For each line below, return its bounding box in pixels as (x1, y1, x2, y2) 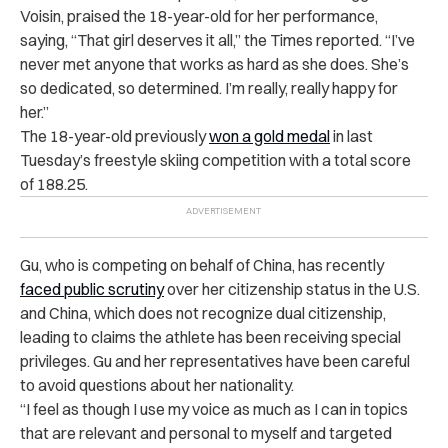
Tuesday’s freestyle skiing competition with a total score (20, 150, 411, 171)
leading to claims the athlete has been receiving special (20, 327, 401, 348)
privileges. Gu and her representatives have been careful (20, 351, 410, 372)
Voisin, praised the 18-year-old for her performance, (20, 6, 378, 27)
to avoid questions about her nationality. (20, 375, 294, 396)
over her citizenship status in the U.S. (164, 279, 420, 300)
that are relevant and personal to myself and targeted (20, 423, 392, 444)
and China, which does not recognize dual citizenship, (20, 303, 386, 324)
